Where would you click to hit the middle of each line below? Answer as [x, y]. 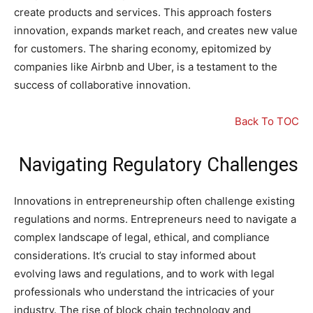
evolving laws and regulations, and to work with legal [144, 274]
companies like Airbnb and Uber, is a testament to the [146, 67]
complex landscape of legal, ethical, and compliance [142, 238]
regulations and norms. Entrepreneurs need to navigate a [155, 219]
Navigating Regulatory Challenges [159, 165]
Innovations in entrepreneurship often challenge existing [154, 201]
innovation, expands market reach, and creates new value [156, 31]
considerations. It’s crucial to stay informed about [135, 256]
